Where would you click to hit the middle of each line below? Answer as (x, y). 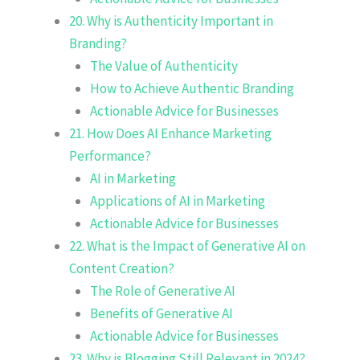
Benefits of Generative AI (161, 313)
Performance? (110, 155)
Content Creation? (122, 268)
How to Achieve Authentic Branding (192, 88)
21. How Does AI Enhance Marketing (170, 133)
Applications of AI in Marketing (177, 200)
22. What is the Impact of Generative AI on (187, 245)
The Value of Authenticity (164, 65)
